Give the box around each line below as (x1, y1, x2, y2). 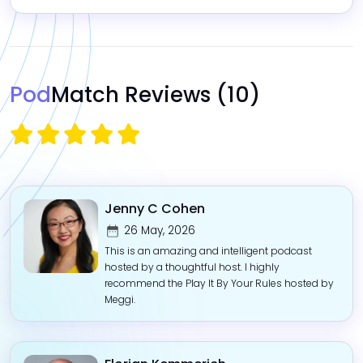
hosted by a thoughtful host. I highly (104, 259, 280, 274)
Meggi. (104, 292, 135, 306)
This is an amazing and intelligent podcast (104, 243, 312, 258)
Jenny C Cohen (104, 199, 205, 218)
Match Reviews (51, 79, 211, 109)
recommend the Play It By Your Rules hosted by (104, 275, 334, 290)
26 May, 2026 (123, 222, 195, 238)
